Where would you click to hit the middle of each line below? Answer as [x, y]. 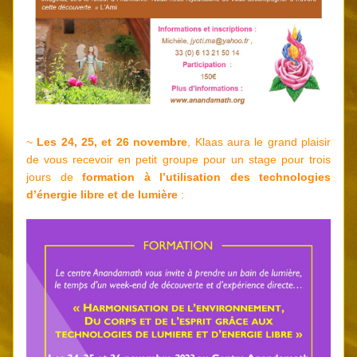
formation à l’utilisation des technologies [206, 177]
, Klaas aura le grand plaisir [259, 142]
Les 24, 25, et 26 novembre [112, 142]
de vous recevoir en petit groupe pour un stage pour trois [178, 159]
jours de [54, 177]
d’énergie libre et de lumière [102, 194]
